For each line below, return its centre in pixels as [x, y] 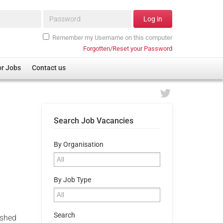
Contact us [49, 68]
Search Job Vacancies [93, 120]
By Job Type [72, 180]
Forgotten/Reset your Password [128, 48]
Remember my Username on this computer [112, 37]
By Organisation [78, 144]
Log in [153, 19]
